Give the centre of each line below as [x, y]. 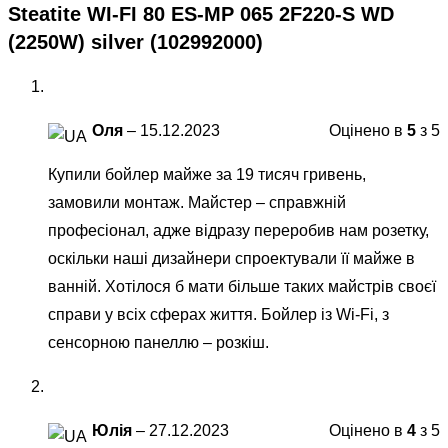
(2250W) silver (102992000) [135, 42]
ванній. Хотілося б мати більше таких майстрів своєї [242, 286]
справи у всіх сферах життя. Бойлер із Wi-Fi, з [218, 314]
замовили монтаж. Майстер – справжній [197, 202]
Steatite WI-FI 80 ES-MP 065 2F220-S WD [201, 14]
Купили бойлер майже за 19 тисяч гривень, [207, 174]
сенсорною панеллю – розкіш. [158, 342]
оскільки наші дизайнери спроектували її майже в [231, 258]
